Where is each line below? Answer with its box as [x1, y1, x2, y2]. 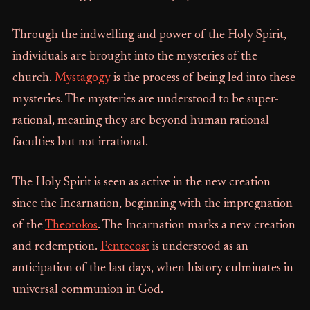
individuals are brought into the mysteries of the [12, 51, 257, 63]
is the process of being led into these [110, 72, 295, 84]
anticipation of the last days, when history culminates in [12, 262, 293, 275]
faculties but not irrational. [12, 136, 148, 149]
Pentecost [100, 241, 149, 253]
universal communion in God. [12, 284, 163, 296]
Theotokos [44, 219, 98, 232]
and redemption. [12, 241, 100, 253]
